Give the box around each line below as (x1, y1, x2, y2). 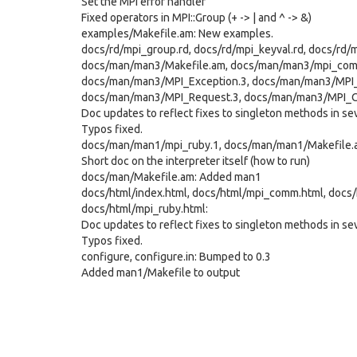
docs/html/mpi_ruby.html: (81, 202, 208, 215)
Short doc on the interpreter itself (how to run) (81, 155, 310, 167)
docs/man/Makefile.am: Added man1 (81, 171, 261, 183)
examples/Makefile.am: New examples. (81, 27, 273, 40)
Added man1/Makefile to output (81, 266, 240, 279)
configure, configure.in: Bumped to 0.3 (81, 250, 271, 263)
